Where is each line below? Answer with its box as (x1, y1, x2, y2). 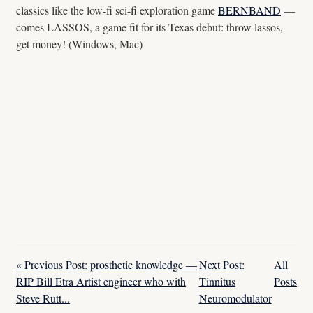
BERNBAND (218, 3, 281, 18)
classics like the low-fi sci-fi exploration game (16, 3, 218, 18)
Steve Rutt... (16, 290, 70, 305)
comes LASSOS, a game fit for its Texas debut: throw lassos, (16, 20, 283, 35)
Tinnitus (198, 273, 235, 289)
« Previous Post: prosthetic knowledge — (16, 256, 197, 272)
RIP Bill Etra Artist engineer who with (16, 273, 186, 289)
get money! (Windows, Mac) (16, 36, 143, 52)
